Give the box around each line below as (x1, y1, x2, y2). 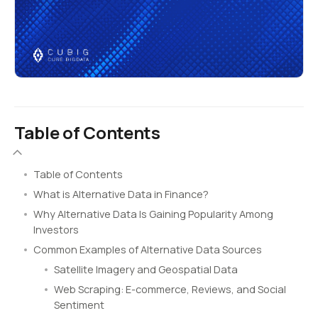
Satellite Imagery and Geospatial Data (54, 262, 238, 276)
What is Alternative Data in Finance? (33, 187, 209, 201)
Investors (33, 222, 79, 236)
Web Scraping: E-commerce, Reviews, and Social (54, 282, 286, 296)
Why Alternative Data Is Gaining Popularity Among (33, 207, 273, 221)
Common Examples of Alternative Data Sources (33, 242, 262, 256)
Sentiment (54, 297, 104, 312)
